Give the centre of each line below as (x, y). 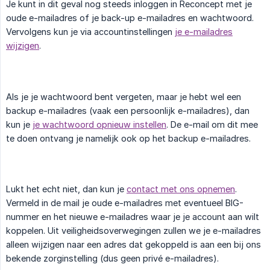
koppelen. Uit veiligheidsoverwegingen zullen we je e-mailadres (133, 231)
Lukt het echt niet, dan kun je (66, 189)
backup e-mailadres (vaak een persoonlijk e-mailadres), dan (128, 110)
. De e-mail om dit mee (212, 124)
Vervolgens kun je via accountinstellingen (90, 32)
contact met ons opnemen (181, 189)
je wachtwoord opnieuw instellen (99, 124)
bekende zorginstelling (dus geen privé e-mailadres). (112, 259)
